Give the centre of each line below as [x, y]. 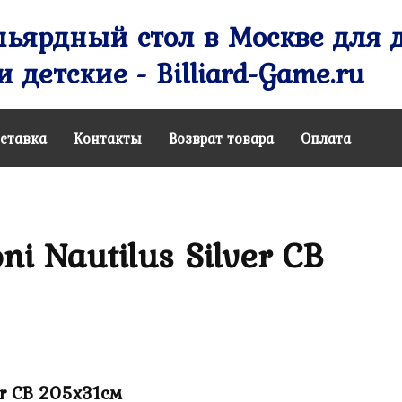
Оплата [326, 138]
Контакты [108, 138]
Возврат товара [221, 138]
